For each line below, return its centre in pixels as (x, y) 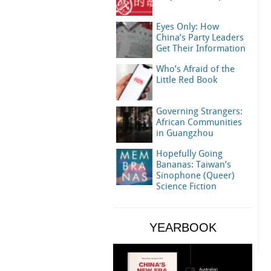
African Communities (199, 123)
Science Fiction (186, 187)
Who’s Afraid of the (195, 70)
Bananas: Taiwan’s (194, 165)
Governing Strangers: (199, 112)
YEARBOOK (183, 227)
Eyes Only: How (188, 27)
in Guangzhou (185, 134)
